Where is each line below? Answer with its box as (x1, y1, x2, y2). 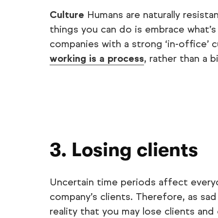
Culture (50, 9, 84, 21)
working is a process (50, 53, 144, 65)
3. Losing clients (50, 139, 198, 161)
